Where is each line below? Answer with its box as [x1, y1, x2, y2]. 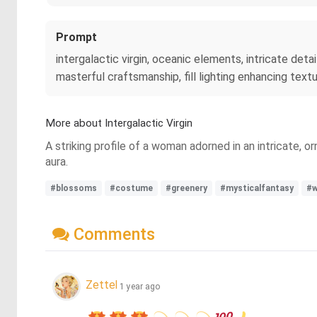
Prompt [56, 30, 97, 44]
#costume [110, 183, 153, 193]
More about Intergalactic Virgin [45, 117, 192, 129]
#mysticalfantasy [220, 183, 294, 193]
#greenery [166, 183, 207, 193]
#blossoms [50, 183, 97, 193]
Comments [69, 224, 155, 244]
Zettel [86, 278, 117, 292]
